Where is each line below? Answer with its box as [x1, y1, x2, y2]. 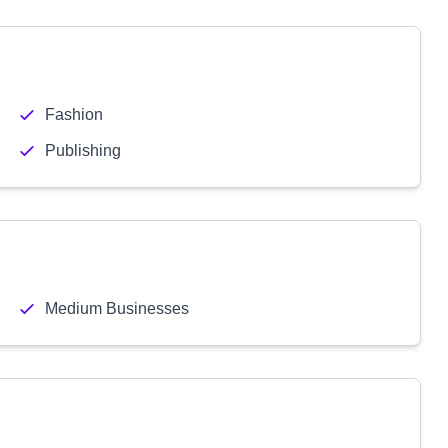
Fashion [44, 106, 103, 123]
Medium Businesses [44, 300, 189, 317]
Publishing [44, 142, 121, 159]
